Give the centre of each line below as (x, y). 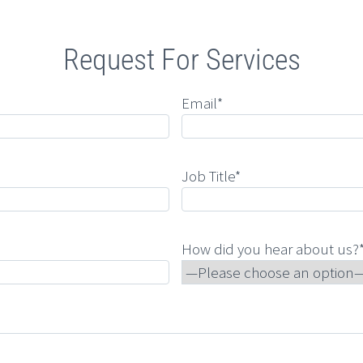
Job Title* (211, 176)
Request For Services (181, 60)
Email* (202, 103)
